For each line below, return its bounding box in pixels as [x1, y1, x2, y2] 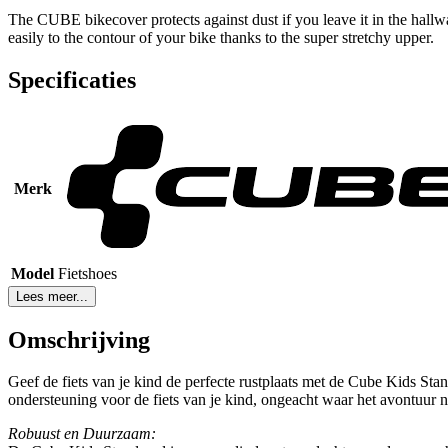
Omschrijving [8, 326, 150, 353]
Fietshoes [58, 264, 117, 282]
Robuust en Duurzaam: [8, 425, 156, 443]
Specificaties [8, 66, 136, 93]
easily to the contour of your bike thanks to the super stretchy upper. [8, 28, 434, 46]
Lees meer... [16, 288, 88, 304]
